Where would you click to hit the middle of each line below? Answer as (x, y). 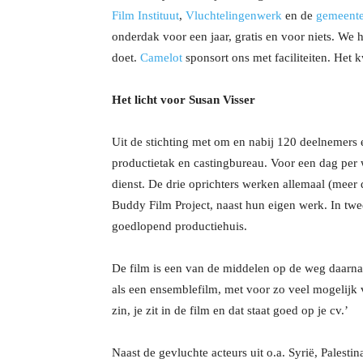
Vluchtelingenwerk (234, 15)
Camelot (161, 58)
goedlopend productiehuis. (179, 226)
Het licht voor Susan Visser (184, 100)
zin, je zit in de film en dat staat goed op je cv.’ (230, 310)
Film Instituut (145, 15)
